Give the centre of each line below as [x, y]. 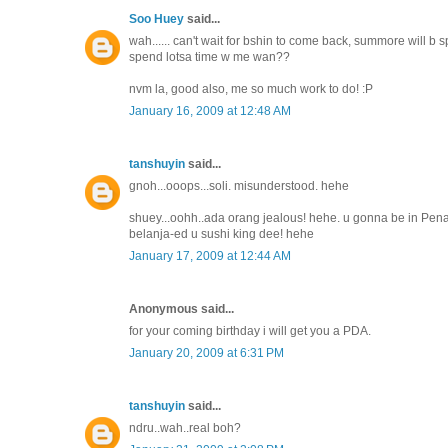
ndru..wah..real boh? [185, 427]
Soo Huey [156, 18]
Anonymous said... [181, 308]
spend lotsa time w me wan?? [209, 56]
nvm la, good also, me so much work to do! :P [251, 88]
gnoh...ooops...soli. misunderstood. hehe [239, 185]
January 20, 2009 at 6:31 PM [206, 352]
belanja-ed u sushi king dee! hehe [221, 233]
